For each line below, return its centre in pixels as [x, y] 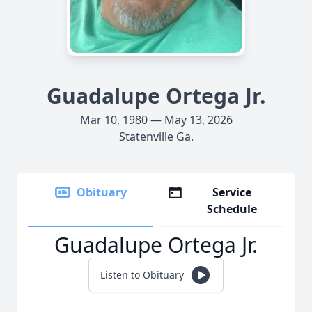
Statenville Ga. [156, 136]
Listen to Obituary [142, 275]
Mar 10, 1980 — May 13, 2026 [156, 120]
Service [232, 192]
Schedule [232, 209]
